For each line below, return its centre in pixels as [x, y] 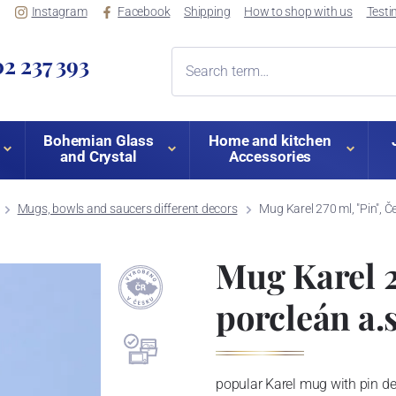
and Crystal [99, 157]
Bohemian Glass [99, 141]
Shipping [207, 12]
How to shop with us [298, 12]
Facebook [144, 12]
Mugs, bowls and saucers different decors [127, 209]
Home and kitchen [270, 141]
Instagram [59, 12]
